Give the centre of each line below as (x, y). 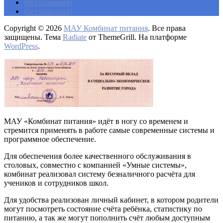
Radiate (75, 37)
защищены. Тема (33, 37)
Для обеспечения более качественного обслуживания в (98, 156)
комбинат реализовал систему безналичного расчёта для (100, 174)
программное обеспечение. (50, 139)
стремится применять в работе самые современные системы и (109, 130)
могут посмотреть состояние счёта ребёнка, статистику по (103, 209)
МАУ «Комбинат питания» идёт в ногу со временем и (96, 121)
